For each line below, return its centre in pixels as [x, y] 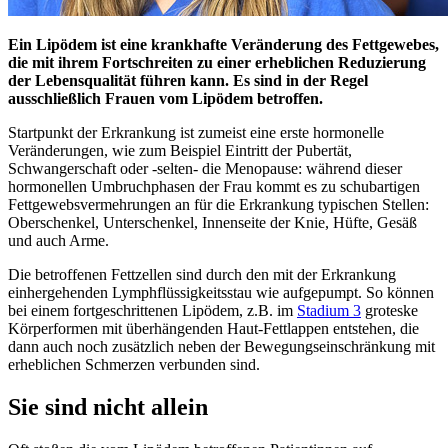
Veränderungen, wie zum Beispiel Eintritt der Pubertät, [180, 150]
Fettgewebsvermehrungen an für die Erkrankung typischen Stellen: [218, 204]
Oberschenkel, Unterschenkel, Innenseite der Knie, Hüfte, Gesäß [212, 222]
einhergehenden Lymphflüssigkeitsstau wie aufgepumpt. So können [221, 292]
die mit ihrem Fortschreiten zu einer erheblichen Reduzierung [217, 62]
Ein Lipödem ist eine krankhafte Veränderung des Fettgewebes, [223, 44]
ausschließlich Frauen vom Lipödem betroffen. [165, 98]
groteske [389, 310]
